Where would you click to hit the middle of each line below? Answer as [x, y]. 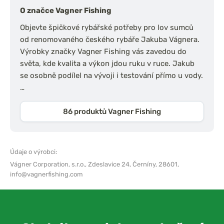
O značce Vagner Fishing [66, 11]
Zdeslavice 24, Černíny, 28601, [133, 164]
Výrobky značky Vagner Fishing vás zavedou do [103, 52]
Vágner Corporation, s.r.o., [49, 164]
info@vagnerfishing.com [46, 174]
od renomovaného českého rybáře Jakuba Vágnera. [110, 40]
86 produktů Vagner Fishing [112, 112]
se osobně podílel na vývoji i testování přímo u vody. [111, 76]
